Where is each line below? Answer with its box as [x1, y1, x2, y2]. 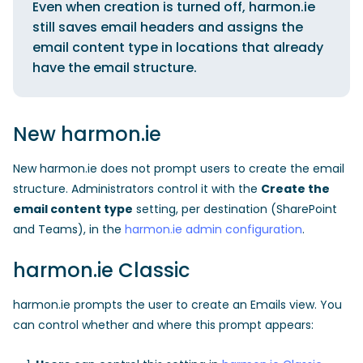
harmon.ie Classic [13, 257, 190, 284]
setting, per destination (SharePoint [133, 201, 337, 217]
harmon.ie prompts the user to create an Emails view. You [13, 297, 342, 313]
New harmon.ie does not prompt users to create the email [13, 160, 344, 177]
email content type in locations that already [32, 38, 323, 57]
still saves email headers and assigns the [32, 18, 303, 36]
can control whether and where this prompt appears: [13, 317, 314, 333]
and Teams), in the [13, 221, 125, 237]
